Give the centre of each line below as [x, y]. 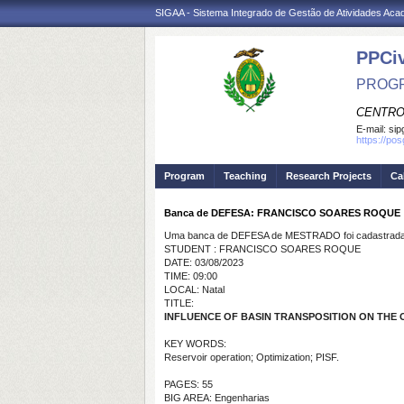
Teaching [245, 176]
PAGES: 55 [188, 384]
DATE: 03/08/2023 [204, 262]
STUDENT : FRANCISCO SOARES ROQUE [262, 249]
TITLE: [179, 303]
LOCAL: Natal [194, 289]
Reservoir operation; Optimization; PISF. [252, 357]
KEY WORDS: [195, 344]
